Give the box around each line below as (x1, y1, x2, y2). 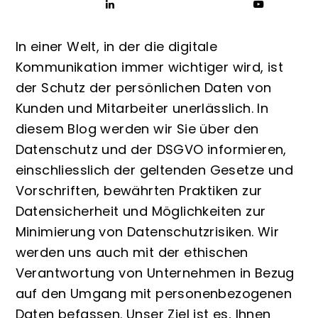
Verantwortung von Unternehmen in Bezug (15, 263, 295, 282)
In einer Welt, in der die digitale (15, 37, 218, 55)
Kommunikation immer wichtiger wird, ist (15, 57, 284, 76)
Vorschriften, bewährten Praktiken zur (15, 181, 263, 199)
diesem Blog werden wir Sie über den (15, 119, 259, 138)
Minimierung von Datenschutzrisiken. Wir (15, 222, 280, 241)
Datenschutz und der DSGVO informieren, (15, 140, 287, 158)
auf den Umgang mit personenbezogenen (15, 284, 292, 302)
